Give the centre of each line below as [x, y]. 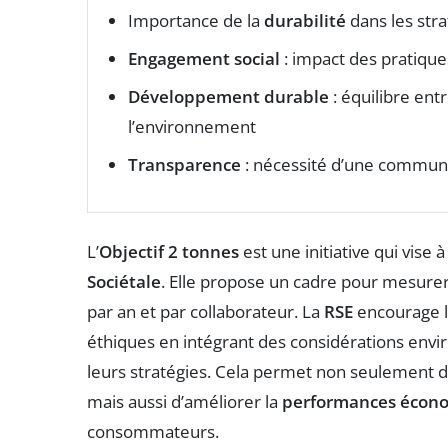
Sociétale [124, 282]
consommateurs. [153, 432]
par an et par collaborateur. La [205, 312]
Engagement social [204, 59]
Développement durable [228, 97]
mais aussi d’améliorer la [184, 402]
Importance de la [196, 21]
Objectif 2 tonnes [169, 252]
